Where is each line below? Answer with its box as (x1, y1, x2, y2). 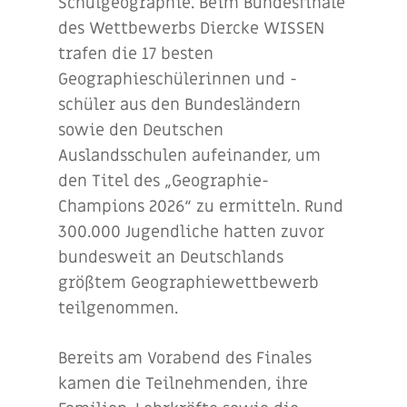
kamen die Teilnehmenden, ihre (58, 373, 308, 394)
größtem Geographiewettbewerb (58, 273, 319, 293)
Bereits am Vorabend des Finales (58, 348, 312, 369)
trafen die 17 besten (58, 44, 213, 65)
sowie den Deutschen (58, 120, 223, 141)
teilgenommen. (58, 298, 187, 319)
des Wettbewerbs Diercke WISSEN (58, 18, 324, 39)
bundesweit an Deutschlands (58, 247, 283, 268)
